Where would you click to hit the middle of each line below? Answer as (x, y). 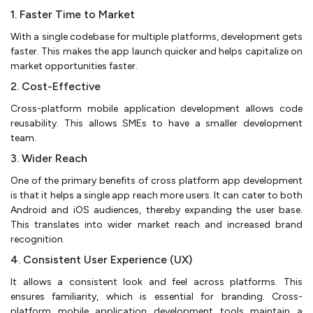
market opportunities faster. (74, 66)
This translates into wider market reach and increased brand (156, 224)
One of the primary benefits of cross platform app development (156, 180)
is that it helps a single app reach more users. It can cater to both (156, 195)
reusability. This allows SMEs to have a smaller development (156, 123)
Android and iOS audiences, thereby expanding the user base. (156, 210)
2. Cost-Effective (56, 86)
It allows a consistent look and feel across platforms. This (156, 282)
